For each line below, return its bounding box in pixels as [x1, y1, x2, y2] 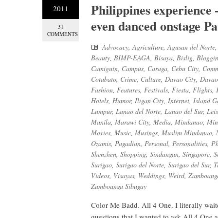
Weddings [138, 171, 164, 180]
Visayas [113, 171, 134, 180]
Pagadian [115, 139, 141, 148]
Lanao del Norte [116, 107, 161, 116]
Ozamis [91, 139, 111, 148]
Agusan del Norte [167, 42, 215, 52]
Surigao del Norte [116, 160, 164, 169]
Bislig [177, 53, 193, 62]
